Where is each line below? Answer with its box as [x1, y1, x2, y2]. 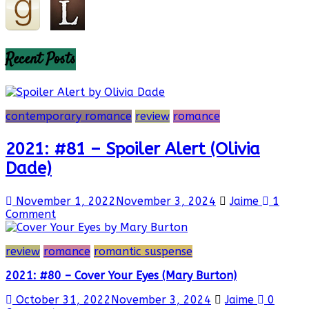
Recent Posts [6, 48, 76, 71]
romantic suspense [94, 245, 192, 259]
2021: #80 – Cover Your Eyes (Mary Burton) [6, 269, 237, 283]
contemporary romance [6, 110, 132, 123]
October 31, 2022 [16, 293, 111, 307]
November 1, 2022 [16, 195, 116, 208]
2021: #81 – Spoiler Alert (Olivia [6, 139, 260, 159]
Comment [6, 208, 56, 221]
